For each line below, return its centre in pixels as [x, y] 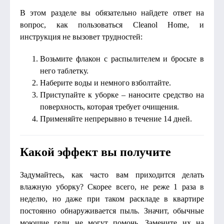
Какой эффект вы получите [95, 152]
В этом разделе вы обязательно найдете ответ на [112, 13]
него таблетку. [64, 71]
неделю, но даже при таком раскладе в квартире [112, 199]
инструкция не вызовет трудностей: [81, 37]
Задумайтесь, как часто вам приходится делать [112, 175]
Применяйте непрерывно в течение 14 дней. [116, 119]
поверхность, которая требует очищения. [109, 107]
